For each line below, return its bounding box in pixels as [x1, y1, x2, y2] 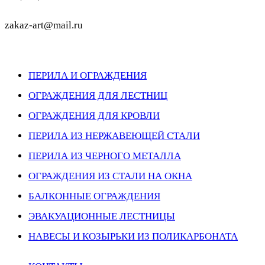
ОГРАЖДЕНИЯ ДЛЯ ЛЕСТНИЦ [28, 90, 167, 102]
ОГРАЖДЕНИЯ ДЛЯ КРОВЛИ [28, 110, 160, 122]
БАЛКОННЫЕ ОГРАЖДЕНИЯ [28, 190, 160, 202]
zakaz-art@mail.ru [5, 20, 83, 31]
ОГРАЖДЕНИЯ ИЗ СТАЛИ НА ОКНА [28, 170, 192, 182]
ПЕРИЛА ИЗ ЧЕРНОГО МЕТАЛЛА [28, 150, 181, 162]
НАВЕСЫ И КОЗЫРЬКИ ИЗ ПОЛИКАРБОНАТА [28, 231, 238, 243]
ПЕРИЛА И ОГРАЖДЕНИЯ [28, 70, 147, 82]
